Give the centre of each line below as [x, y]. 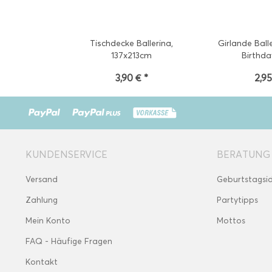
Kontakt [42, 262]
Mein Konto [48, 221]
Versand [42, 179]
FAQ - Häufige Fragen [69, 241]
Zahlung [42, 200]
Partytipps [237, 200]
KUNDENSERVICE [66, 155]
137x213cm [132, 56]
